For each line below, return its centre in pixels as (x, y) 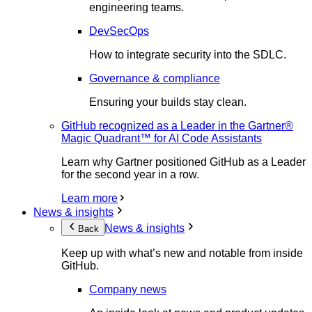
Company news (128, 289)
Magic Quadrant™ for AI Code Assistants (162, 138)
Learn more (89, 198)
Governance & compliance (155, 78)
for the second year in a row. (130, 174)
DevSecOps (119, 31)
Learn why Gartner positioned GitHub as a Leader (184, 162)
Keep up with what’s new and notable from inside (182, 253)
